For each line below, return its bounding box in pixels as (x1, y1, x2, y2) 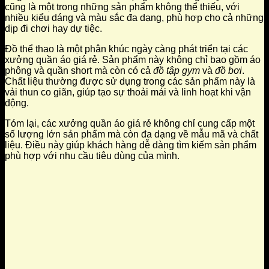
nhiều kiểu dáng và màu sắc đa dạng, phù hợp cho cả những (5, 12, 264, 23)
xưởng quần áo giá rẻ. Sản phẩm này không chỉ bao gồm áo (5, 54, 261, 65)
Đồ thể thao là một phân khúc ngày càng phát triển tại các (5, 43, 248, 54)
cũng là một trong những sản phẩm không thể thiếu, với (5, 1, 240, 12)
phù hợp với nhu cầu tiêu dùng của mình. (5, 150, 180, 161)
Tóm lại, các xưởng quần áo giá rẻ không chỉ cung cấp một (5, 118, 255, 128)
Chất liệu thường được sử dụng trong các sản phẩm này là (5, 76, 255, 86)
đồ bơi (215, 65, 242, 76)
